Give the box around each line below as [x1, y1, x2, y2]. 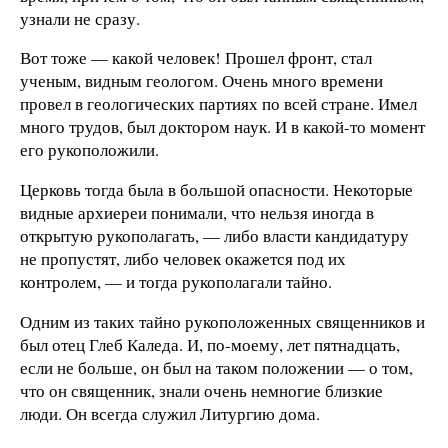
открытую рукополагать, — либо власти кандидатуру [20, 224, 409, 248]
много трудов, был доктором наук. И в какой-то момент [20, 115, 425, 139]
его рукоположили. [20, 138, 159, 162]
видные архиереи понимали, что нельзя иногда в [20, 201, 374, 225]
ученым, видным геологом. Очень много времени [20, 69, 383, 93]
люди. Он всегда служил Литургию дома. [20, 401, 320, 425]
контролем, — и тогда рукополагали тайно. [20, 270, 332, 294]
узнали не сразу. [20, 6, 140, 30]
